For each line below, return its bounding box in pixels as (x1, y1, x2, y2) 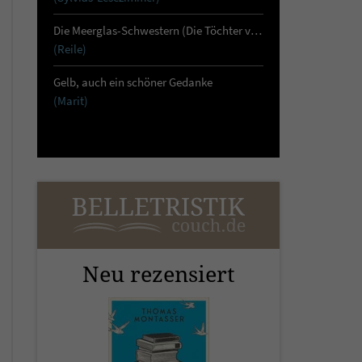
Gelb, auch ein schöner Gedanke (53, 74, 213, 90)
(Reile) (53, 41, 86, 57)
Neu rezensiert (82, 259, 235, 288)
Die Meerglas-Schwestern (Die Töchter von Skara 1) (250, 23, 262, 38)
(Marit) (53, 93, 88, 108)
